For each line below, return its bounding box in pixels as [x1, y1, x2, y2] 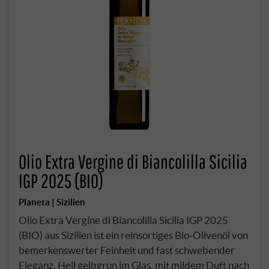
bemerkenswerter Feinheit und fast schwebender [19, 244, 235, 257]
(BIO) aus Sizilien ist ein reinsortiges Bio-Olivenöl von [19, 229, 249, 242]
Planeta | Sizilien [19, 196, 86, 207]
